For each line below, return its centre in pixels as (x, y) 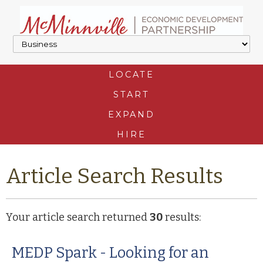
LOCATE (131, 75)
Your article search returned (78, 217)
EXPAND (131, 114)
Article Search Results (114, 176)
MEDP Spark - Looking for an (110, 253)
